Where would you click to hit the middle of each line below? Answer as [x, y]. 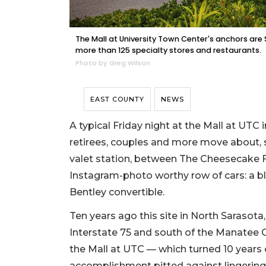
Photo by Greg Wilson [113, 63]
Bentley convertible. [118, 192]
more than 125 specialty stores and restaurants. [168, 50]
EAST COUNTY [117, 99]
